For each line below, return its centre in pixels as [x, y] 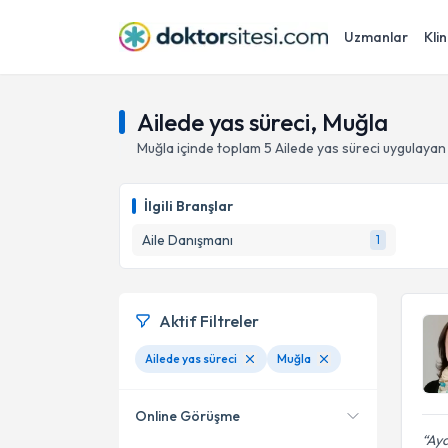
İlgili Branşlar [188, 206]
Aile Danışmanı [187, 240]
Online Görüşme [187, 416]
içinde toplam [219, 148]
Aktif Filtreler [209, 321]
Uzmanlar [376, 37]
